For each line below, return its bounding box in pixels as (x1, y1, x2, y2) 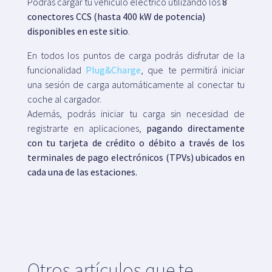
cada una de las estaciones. (27, 165, 137, 178)
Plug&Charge (86, 63, 141, 76)
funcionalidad (27, 63, 86, 76)
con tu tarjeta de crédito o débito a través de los (27, 136, 245, 149)
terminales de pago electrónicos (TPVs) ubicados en (27, 151, 245, 163)
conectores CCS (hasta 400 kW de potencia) (27, 10, 205, 22)
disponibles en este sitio (27, 24, 128, 37)
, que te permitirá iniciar (141, 63, 245, 76)
